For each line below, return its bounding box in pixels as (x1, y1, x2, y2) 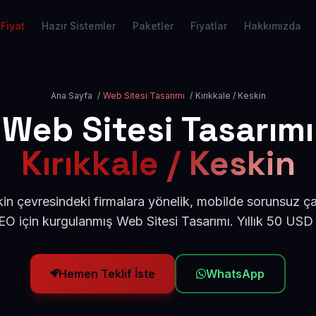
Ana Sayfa (50, 90, 92, 101)
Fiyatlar (190, 20, 227, 32)
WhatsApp (206, 267, 265, 281)
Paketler (133, 20, 174, 32)
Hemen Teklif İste (59, 267, 155, 281)
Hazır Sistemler (42, 20, 116, 32)
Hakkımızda (244, 20, 301, 32)
